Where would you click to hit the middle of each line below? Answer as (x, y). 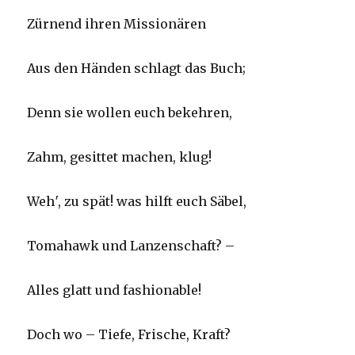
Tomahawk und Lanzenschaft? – (131, 246)
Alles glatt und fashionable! (115, 290)
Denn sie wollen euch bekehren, (130, 113)
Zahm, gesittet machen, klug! (120, 157)
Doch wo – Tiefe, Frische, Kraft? (129, 335)
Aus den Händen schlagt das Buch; (137, 69)
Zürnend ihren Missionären (117, 24)
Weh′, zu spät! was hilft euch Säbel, (137, 202)
